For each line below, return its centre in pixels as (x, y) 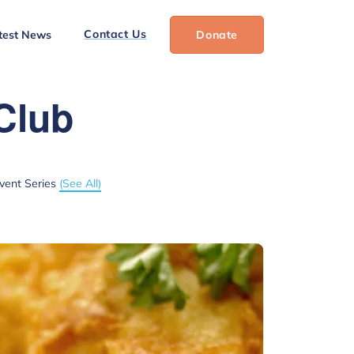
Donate (217, 34)
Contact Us (115, 34)
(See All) (80, 183)
